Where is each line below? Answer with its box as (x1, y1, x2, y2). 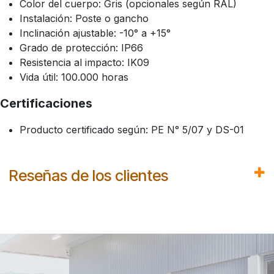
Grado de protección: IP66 (20, 42, 143, 54)
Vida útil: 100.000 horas (20, 71, 128, 84)
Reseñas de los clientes (9, 166, 168, 185)
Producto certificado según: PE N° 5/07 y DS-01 (20, 124, 244, 136)
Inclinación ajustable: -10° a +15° (20, 27, 171, 40)
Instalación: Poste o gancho (20, 12, 149, 25)
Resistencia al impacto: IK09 (20, 56, 149, 69)
